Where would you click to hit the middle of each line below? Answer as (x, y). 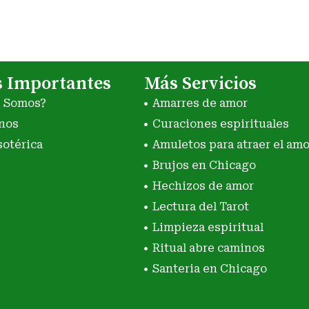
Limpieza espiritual (208, 228)
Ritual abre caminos (208, 248)
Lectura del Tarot (200, 207)
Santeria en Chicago (209, 269)
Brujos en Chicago (204, 166)
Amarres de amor (200, 103)
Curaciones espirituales (220, 124)
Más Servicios (201, 84)
